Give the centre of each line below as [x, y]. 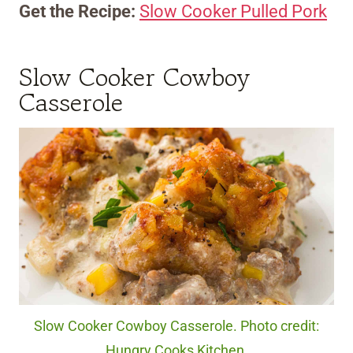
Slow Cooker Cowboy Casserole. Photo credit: [176, 327]
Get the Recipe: [79, 12]
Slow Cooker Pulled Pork [233, 12]
